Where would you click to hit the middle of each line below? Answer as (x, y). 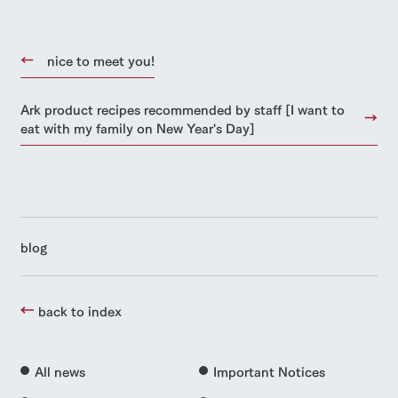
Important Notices (269, 370)
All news (60, 370)
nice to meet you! (100, 60)
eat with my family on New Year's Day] (137, 127)
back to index (80, 310)
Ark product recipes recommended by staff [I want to (182, 108)
